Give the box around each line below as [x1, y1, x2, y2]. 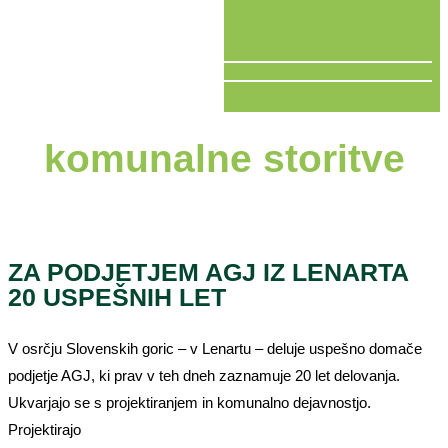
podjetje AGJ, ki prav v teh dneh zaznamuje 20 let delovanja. [8, 366, 400, 384]
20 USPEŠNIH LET [8, 282, 226, 311]
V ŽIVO [8, 90, 57, 108]
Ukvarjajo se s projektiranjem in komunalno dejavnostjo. [8, 393, 371, 411]
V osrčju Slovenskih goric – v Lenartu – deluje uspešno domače [8, 339, 422, 357]
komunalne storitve [43, 136, 405, 180]
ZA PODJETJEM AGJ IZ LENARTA [8, 257, 408, 286]
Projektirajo [8, 420, 81, 438]
